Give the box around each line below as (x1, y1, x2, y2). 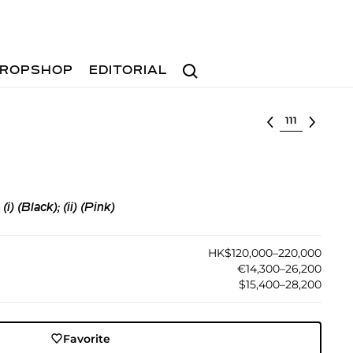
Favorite (63, 331, 111, 346)
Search (176, 56, 217, 71)
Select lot (279, 112, 333, 126)
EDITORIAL (89, 65, 169, 77)
